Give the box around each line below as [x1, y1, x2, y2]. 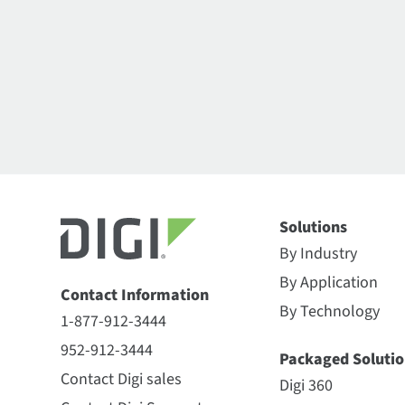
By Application [279, 270, 379, 294]
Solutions [279, 215, 348, 239]
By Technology [279, 299, 381, 323]
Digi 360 [279, 373, 334, 397]
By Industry [279, 241, 358, 265]
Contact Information [61, 283, 210, 306]
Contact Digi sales [61, 367, 183, 391]
